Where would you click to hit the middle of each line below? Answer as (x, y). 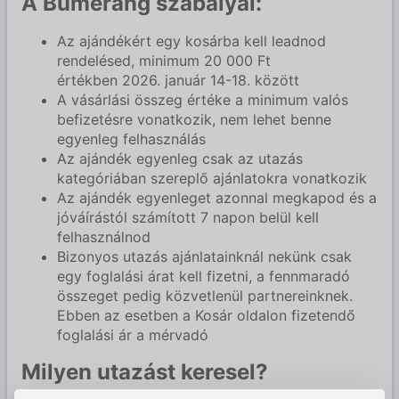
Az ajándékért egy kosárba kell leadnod (191, 41)
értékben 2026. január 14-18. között (178, 80)
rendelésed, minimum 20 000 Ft (164, 60)
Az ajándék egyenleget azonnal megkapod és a (217, 197)
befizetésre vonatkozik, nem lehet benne (194, 119)
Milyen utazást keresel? (145, 371)
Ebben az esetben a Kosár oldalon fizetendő (206, 315)
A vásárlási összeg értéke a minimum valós (203, 99)
